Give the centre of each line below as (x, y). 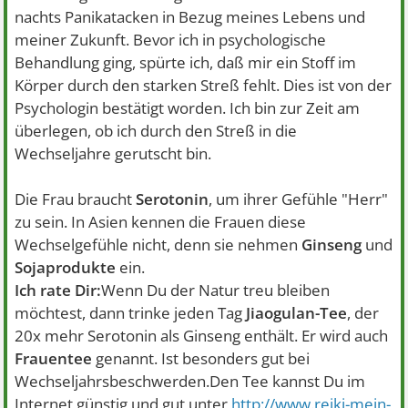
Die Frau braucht (74, 199)
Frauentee (54, 358)
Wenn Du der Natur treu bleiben (216, 290)
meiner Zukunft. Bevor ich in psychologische (171, 40)
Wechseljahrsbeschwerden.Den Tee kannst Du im (190, 381)
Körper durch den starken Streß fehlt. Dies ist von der (204, 85)
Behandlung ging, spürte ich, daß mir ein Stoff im (186, 62)
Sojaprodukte (66, 267)
